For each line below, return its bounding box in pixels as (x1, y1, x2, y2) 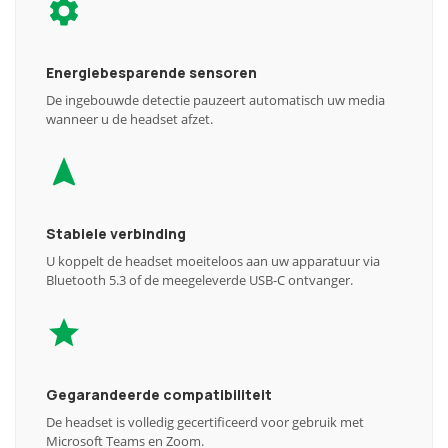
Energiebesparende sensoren (46, 63, 257, 82)
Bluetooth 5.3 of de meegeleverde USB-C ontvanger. (46, 271, 353, 289)
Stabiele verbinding (46, 224, 186, 243)
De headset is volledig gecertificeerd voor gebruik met (46, 413, 364, 431)
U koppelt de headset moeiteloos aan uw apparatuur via (46, 252, 380, 270)
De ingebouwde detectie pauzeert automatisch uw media (46, 91, 385, 109)
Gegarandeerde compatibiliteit (46, 385, 272, 404)
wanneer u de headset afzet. (46, 110, 213, 128)
